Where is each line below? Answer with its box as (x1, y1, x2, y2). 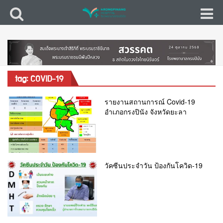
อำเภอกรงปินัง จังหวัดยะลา (105, 106, 187, 116)
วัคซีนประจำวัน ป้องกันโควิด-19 (105, 160, 203, 170)
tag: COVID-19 (15, 72, 64, 86)
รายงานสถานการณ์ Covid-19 (105, 96, 196, 107)
